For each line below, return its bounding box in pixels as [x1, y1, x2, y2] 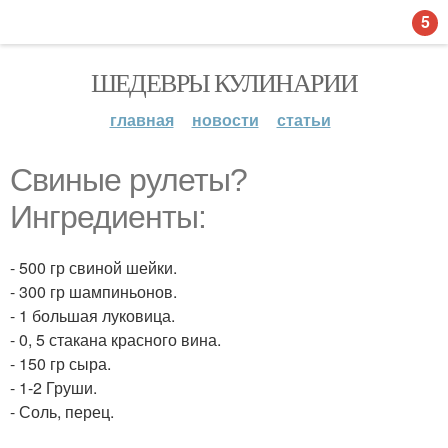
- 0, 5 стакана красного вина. [10, 328, 221, 351]
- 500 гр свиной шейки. [10, 256, 177, 279]
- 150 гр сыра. [10, 352, 111, 375]
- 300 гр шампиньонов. [10, 280, 177, 303]
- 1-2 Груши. [10, 376, 97, 399]
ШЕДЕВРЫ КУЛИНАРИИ [90, 65, 358, 99]
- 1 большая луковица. [10, 304, 175, 327]
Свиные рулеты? [10, 162, 247, 198]
